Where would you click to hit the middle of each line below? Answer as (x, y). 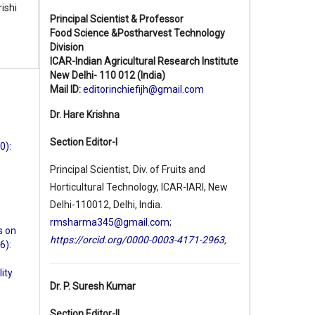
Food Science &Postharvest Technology (137, 33)
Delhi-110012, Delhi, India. (106, 205)
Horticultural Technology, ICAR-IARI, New (139, 187)
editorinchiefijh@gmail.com (143, 90)
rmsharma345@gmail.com (110, 223)
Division (67, 47)
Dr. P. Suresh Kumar (93, 287)
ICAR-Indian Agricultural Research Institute (144, 62)
